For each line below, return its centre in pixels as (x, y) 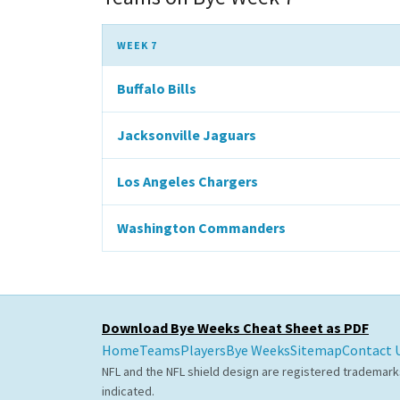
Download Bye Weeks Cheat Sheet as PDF (235, 328)
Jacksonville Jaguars (187, 135)
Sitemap (316, 350)
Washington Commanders (201, 228)
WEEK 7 (137, 45)
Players (203, 350)
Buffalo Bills (157, 88)
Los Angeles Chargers (187, 181)
